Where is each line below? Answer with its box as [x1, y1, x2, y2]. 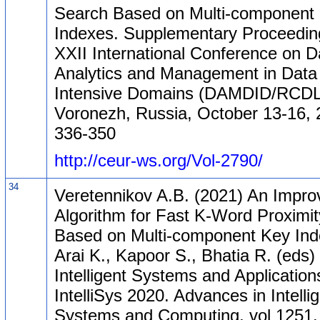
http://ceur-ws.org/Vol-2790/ [54, 150, 263, 170]
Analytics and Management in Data [54, 63, 317, 83]
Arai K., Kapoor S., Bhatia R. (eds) [54, 245, 315, 265]
